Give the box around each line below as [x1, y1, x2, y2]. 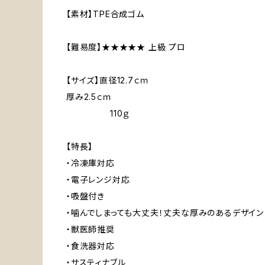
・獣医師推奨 [66, 224, 115, 235]
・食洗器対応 [66, 241, 115, 251]
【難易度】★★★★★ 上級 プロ [66, 42, 186, 53]
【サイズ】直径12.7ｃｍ [66, 75, 150, 86]
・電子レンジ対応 [66, 174, 130, 185]
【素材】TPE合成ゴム [66, 9, 144, 20]
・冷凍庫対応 [66, 158, 115, 169]
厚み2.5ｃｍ [66, 92, 112, 102]
